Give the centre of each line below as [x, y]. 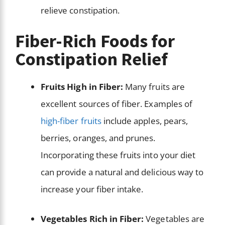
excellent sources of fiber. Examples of [117, 103]
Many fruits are [154, 86]
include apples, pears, [145, 121]
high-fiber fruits [71, 121]
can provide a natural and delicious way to [122, 172]
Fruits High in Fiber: [82, 86]
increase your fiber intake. [93, 189]
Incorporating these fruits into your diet [118, 155]
